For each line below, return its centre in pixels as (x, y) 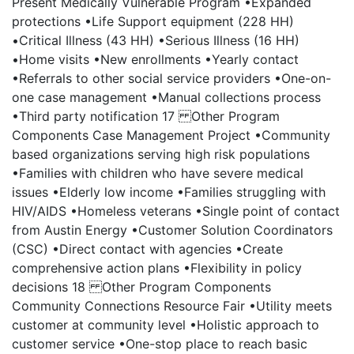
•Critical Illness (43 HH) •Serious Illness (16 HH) (156, 40)
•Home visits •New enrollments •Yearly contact (155, 59)
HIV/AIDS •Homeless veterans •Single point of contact (176, 211)
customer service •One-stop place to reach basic (160, 344)
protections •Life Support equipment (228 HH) (153, 21)
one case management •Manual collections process (166, 97)
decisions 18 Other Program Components (141, 287)
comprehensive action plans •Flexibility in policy (157, 268)
